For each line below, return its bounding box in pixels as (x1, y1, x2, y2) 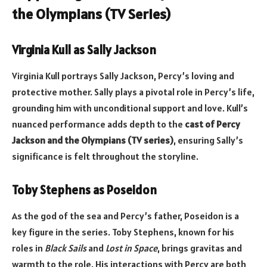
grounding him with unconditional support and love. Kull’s (12, 102, 248, 114)
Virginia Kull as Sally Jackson (12, 42, 156, 58)
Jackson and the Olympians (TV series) (12, 134, 173, 147)
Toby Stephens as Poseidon (12, 182, 157, 198)
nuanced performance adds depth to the (12, 118, 185, 131)
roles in (12, 242, 45, 254)
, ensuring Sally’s (173, 134, 243, 147)
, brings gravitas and (157, 242, 242, 254)
